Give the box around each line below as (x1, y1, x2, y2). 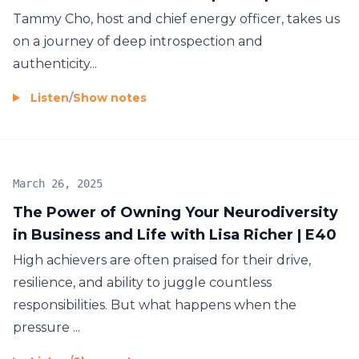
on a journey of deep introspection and (13, 33, 263, 49)
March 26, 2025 (13, 176, 103, 190)
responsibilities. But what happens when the (13, 296, 296, 313)
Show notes (73, 90, 147, 105)
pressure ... (13, 319, 80, 335)
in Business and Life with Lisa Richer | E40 (13, 225, 337, 244)
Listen (30, 90, 69, 105)
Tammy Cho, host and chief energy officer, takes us (13, 10, 340, 26)
